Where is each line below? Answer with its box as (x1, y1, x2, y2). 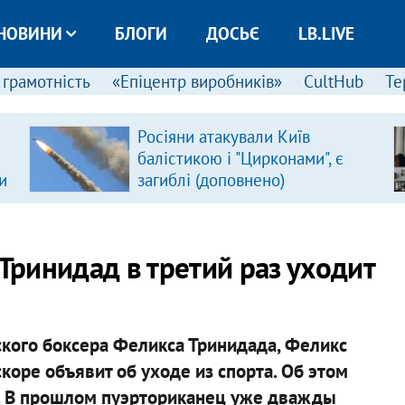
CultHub (303, 71, 363, 92)
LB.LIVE (297, 23, 354, 44)
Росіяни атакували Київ (137, 126, 310, 147)
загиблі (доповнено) (137, 169, 285, 191)
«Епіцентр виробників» (111, 71, 282, 92)
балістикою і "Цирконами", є (137, 147, 344, 169)
